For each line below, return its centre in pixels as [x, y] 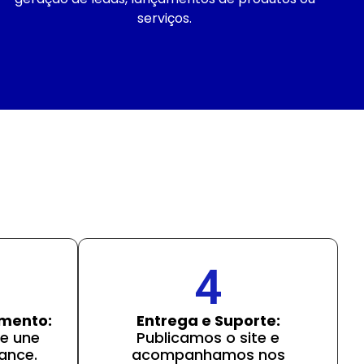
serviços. [165, 18]
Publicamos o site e [208, 337]
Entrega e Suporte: [208, 320]
